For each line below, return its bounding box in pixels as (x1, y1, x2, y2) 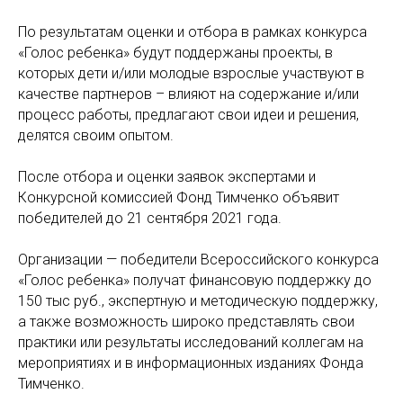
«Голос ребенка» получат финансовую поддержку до (18, 272, 372, 289)
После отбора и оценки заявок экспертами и (18, 168, 316, 185)
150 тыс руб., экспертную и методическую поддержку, (18, 292, 378, 309)
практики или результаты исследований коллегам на (18, 334, 363, 351)
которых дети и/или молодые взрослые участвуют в (18, 65, 364, 82)
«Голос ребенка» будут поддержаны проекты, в (18, 44, 333, 61)
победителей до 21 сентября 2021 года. (18, 210, 282, 227)
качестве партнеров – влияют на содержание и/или (18, 85, 359, 103)
